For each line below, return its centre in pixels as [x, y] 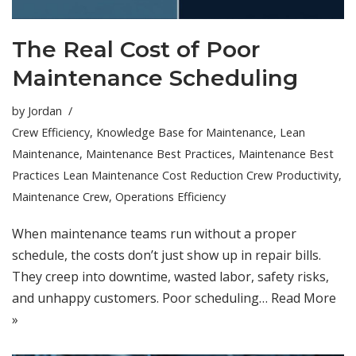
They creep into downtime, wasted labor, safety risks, [170, 277]
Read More [304, 298]
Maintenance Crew [60, 197]
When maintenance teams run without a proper [154, 234]
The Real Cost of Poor [136, 50]
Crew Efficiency [51, 133]
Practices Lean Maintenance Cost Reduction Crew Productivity [175, 176]
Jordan [45, 111]
